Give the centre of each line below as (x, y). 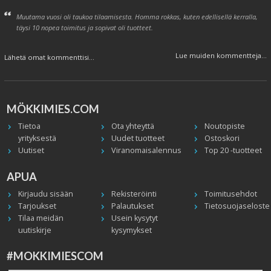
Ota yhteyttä (132, 126)
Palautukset (132, 206)
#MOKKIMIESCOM (55, 256)
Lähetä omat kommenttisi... (49, 57)
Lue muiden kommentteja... (221, 55)
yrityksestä (37, 139)
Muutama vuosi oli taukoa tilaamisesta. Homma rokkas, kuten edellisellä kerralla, (137, 16)
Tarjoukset (37, 206)
